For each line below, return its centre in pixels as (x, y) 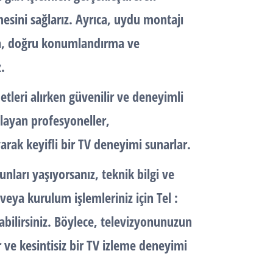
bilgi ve (156, 174)
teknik (119, 174)
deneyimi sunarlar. (142, 144)
